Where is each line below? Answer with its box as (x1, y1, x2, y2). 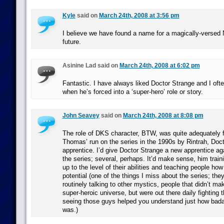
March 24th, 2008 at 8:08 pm (122, 112, 203, 119)
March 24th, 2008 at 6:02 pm (119, 62, 200, 69)
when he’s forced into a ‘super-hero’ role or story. (62, 88, 203, 95)
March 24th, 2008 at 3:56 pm (98, 12, 179, 19)
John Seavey (62, 112, 99, 119)
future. (62, 38, 81, 45)
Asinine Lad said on (62, 62, 119, 69)
